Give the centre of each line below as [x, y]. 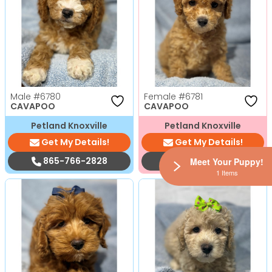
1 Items [227, 172]
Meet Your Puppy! [227, 161]
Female [161, 96]
